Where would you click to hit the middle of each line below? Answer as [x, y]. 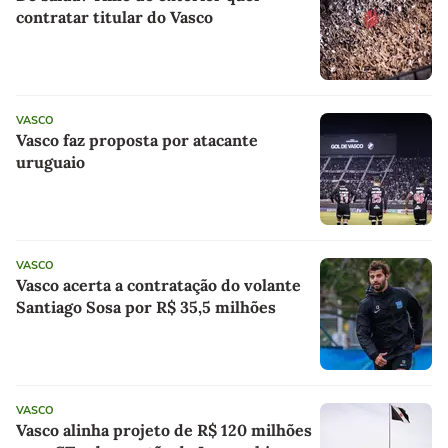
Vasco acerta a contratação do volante [158, 285]
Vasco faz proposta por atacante [137, 140]
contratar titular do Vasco [114, 17]
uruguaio [50, 162]
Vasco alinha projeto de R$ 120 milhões [164, 430]
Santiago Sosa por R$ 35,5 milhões [146, 307]
